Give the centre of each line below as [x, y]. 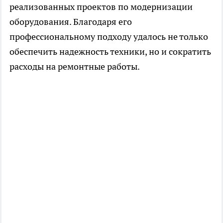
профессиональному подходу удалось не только [109, 36]
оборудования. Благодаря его [71, 21]
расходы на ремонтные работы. [75, 66]
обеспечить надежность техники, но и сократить [110, 51]
